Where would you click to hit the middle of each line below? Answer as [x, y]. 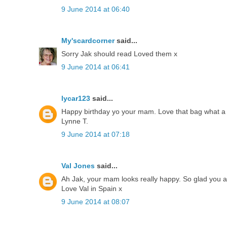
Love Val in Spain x [92, 188]
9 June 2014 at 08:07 [96, 201]
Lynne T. [75, 121]
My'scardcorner [88, 40]
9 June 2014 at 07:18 [96, 134]
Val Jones [78, 165]
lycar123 [76, 98]
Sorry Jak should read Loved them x [119, 53]
